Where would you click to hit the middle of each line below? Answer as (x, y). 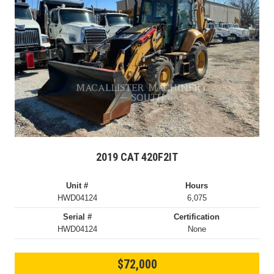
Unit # (77, 186)
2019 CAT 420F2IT (137, 157)
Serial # (77, 217)
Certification (197, 217)
